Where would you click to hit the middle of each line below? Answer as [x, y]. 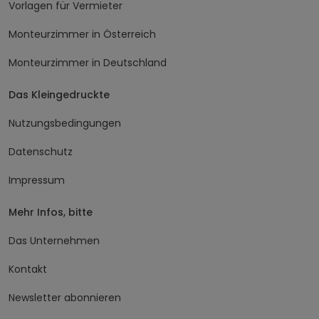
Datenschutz [41, 152]
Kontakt [28, 270]
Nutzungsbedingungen [65, 124]
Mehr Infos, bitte [51, 213]
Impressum [37, 181]
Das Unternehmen [54, 241]
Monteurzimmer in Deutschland [88, 63]
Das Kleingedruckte [59, 95]
